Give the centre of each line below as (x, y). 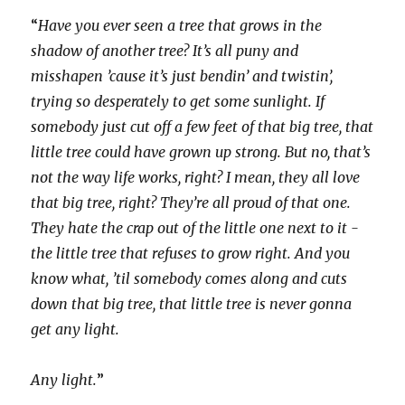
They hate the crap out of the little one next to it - (195, 228)
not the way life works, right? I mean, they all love (196, 178)
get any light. (75, 330)
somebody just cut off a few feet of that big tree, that (202, 127)
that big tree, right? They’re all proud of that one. (191, 203)
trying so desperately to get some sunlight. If (178, 102)
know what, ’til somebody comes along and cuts (189, 279)
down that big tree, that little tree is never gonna (192, 304)
